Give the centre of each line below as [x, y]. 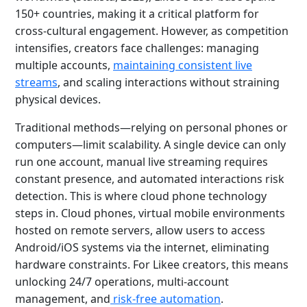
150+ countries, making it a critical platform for [137, 14]
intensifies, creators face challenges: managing [137, 48]
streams [36, 82]
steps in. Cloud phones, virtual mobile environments [150, 213]
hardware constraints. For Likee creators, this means [152, 265]
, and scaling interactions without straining [169, 82]
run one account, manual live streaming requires [142, 162]
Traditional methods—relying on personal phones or [151, 127]
